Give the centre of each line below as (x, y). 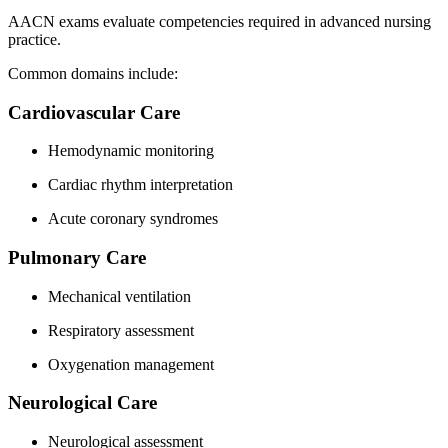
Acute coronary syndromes (133, 219)
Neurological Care (82, 403)
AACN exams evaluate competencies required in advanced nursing (219, 21)
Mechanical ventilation (119, 296)
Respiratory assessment (121, 330)
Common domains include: (93, 73)
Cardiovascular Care (94, 112)
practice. (34, 39)
